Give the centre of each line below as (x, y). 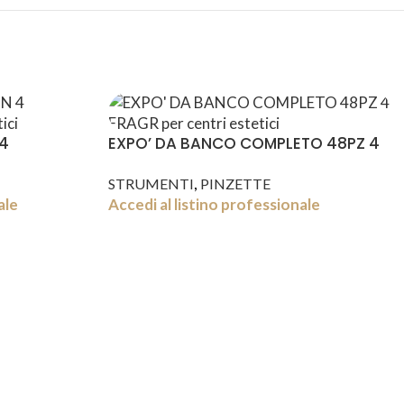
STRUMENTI (151, 183)
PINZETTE (235, 183)
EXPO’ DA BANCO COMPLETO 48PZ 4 (243, 143)
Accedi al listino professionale (214, 204)
